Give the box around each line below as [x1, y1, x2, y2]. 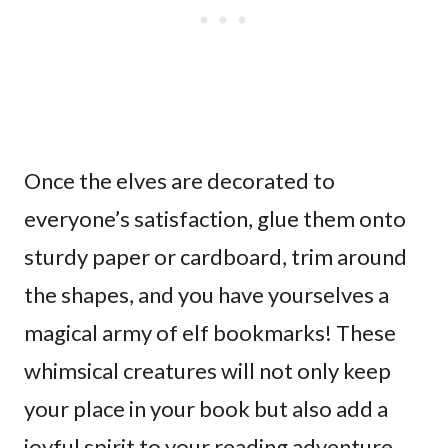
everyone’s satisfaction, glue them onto [24, 205, 406, 233]
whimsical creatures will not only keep [24, 357, 391, 385]
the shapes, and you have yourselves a [24, 281, 389, 309]
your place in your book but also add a [24, 395, 388, 423]
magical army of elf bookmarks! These [24, 319, 396, 347]
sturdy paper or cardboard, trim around [24, 243, 407, 271]
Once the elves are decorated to [24, 167, 335, 195]
